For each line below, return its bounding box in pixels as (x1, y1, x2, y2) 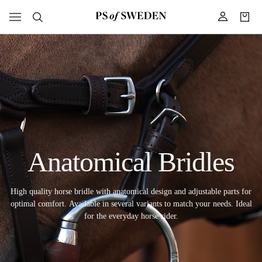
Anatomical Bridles (27, 146, 235, 177)
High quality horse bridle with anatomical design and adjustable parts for (11, 187, 251, 196)
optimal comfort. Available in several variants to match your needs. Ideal (10, 199, 252, 208)
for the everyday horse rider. (84, 211, 178, 220)
